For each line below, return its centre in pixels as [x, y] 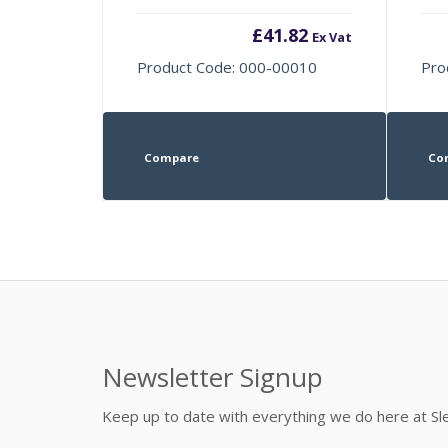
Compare [171, 157]
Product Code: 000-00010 [227, 66]
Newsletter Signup [212, 376]
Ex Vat [331, 36]
